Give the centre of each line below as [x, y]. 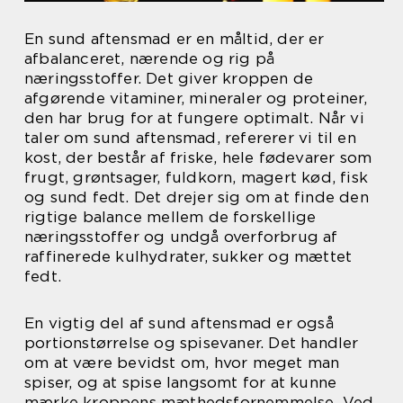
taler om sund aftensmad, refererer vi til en [190, 138]
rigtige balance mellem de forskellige [170, 217]
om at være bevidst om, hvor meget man [182, 363]
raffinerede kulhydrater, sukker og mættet [188, 257]
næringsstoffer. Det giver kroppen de [169, 79]
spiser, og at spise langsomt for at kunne [181, 383]
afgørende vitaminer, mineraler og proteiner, [196, 99]
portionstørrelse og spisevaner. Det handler [192, 343]
